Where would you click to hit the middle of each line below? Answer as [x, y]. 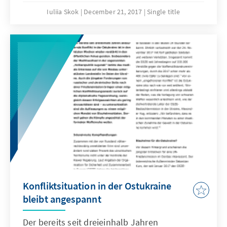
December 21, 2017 [114, 12]
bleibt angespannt [62, 199]
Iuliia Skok [64, 12]
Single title [164, 12]
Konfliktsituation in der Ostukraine [97, 186]
